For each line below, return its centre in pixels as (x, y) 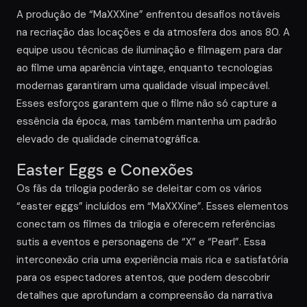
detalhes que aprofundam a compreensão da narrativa (145, 296)
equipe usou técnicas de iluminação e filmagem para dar (149, 50)
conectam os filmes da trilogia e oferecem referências (146, 224)
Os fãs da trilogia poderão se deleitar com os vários (139, 189)
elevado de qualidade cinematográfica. (108, 139)
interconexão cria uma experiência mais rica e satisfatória (152, 260)
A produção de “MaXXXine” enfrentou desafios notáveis (148, 15)
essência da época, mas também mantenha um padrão (147, 122)
